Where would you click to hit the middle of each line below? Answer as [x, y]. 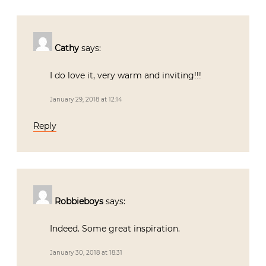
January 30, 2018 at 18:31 [86, 253]
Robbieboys [79, 202]
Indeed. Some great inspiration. [115, 229]
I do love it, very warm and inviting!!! [126, 76]
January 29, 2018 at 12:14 [86, 100]
